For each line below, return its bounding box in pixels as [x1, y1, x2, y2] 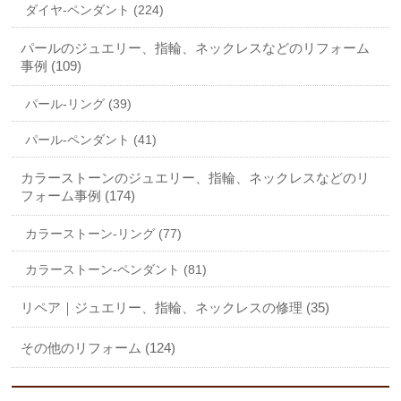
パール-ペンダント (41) [25, 132, 158, 148]
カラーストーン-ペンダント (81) [25, 262, 208, 277]
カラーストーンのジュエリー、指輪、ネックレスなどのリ [21, 170, 371, 186]
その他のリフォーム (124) [21, 340, 176, 356]
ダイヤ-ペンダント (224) [25, 3, 165, 18]
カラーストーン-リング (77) [25, 226, 183, 242]
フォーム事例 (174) [21, 188, 136, 204]
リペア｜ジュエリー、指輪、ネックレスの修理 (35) [21, 300, 330, 316]
